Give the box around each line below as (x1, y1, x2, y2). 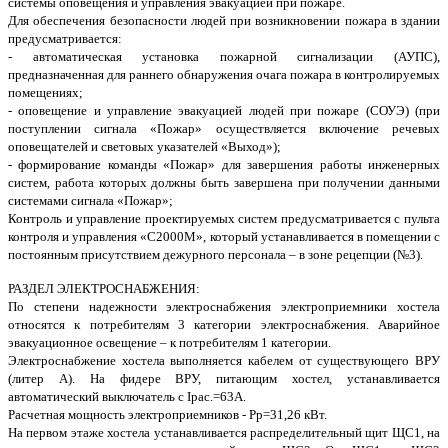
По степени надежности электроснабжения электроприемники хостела (8, 299, 440, 315)
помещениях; (8, 85, 83, 101)
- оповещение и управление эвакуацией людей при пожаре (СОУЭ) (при (8, 103, 440, 119)
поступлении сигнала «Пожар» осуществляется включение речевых (8, 121, 440, 137)
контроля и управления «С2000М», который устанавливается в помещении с (8, 229, 440, 245)
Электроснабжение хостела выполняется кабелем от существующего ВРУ (8, 353, 440, 369)
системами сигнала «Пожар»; (8, 193, 173, 209)
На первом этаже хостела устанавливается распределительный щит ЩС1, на (8, 425, 440, 441)
